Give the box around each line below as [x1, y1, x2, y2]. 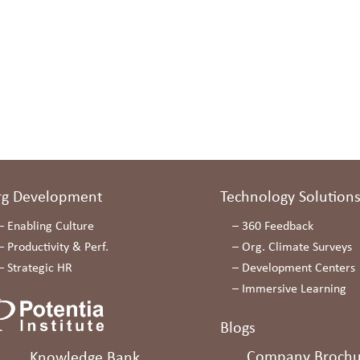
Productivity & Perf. [6, 241, 108, 254]
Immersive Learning [242, 283, 346, 296]
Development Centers [242, 262, 355, 275]
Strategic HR [6, 262, 72, 275]
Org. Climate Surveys [242, 241, 352, 254]
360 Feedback [242, 220, 313, 233]
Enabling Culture [6, 220, 94, 233]
